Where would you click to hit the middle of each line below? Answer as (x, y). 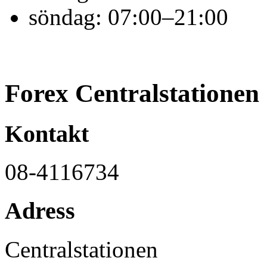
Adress (40, 211)
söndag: (68, 17)
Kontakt (47, 133)
